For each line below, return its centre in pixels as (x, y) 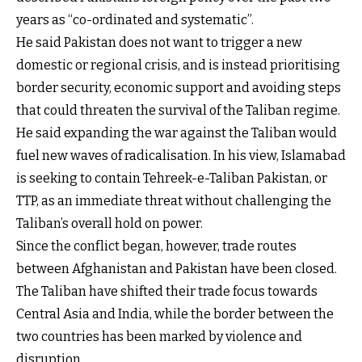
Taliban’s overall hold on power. (109, 224)
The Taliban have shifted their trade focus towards (167, 292)
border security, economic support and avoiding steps (179, 88)
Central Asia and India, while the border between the (175, 314)
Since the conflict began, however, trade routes (156, 246)
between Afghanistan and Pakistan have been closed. (177, 269)
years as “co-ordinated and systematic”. (135, 20)
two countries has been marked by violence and (159, 337)
